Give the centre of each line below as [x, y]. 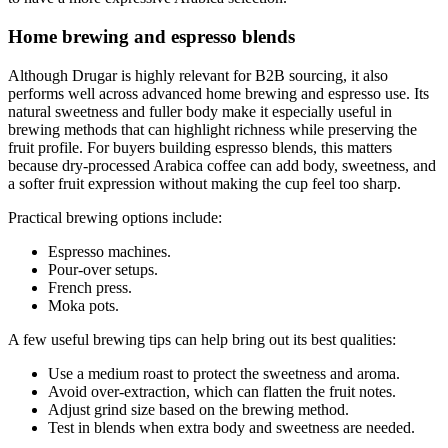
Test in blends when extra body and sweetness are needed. [231, 427]
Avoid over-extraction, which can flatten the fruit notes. [222, 391]
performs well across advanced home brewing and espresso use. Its [218, 93]
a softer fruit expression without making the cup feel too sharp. [204, 183]
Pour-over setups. [103, 269]
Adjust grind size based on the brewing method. [198, 409]
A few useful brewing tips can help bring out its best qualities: [202, 339]
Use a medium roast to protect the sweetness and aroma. [224, 373]
